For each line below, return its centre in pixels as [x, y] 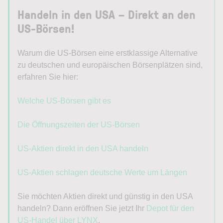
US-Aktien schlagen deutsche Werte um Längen [102, 173]
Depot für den [170, 209]
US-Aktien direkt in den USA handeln [83, 149]
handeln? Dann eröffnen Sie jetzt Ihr [82, 209]
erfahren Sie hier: [48, 77]
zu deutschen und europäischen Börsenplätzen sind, [110, 65]
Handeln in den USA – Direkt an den [107, 14]
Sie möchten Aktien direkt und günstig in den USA [105, 197]
